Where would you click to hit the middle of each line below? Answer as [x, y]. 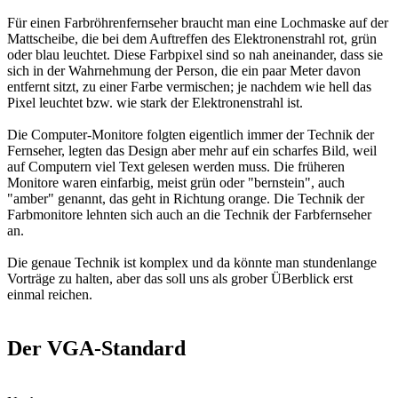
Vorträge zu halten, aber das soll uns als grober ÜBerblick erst [180, 278]
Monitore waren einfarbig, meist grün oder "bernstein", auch [176, 182]
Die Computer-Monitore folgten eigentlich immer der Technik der [191, 134]
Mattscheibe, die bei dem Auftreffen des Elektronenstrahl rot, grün [192, 38]
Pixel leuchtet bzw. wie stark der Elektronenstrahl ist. [155, 102]
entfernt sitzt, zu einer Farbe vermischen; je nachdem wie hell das [189, 86]
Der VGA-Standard [96, 348]
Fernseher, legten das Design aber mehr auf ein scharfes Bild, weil [192, 150]
